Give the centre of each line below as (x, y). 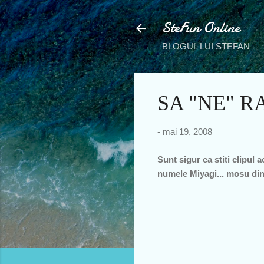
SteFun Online (201, 28)
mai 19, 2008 (187, 132)
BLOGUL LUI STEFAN (206, 46)
